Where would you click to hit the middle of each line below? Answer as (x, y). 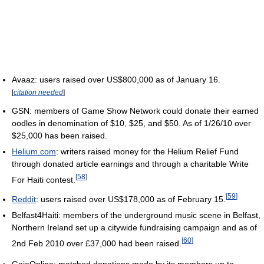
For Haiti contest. (44, 180)
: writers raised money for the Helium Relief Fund (147, 152)
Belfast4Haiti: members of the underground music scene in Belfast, (136, 215)
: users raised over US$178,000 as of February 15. (131, 199)
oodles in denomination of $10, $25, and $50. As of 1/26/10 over (131, 123)
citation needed (38, 92)
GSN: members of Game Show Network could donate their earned (135, 111)
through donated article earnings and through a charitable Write (130, 164)
